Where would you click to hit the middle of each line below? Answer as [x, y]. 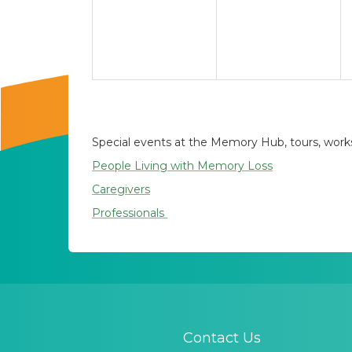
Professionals [130, 213]
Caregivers [121, 189]
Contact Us [222, 338]
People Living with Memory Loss [182, 166]
